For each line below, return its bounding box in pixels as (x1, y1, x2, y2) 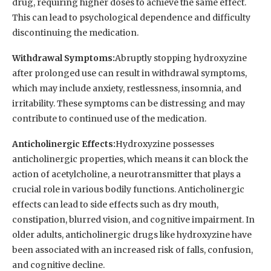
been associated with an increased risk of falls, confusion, (12, 244, 253, 256)
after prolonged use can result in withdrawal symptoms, (12, 68, 247, 79)
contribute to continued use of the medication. (12, 113, 206, 125)
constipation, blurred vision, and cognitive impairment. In (12, 214, 255, 226)
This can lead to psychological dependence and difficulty (12, 12, 250, 24)
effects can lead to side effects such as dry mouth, (12, 199, 218, 211)
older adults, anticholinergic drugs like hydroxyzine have (12, 229, 252, 241)
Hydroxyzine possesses (116, 139, 214, 150)
